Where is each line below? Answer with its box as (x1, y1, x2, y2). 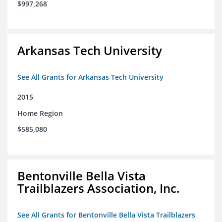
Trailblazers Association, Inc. (17, 180, 180, 197)
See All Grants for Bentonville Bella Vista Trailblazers (17, 210, 195, 220)
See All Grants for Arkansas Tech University (17, 72, 164, 82)
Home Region (17, 109, 63, 118)
